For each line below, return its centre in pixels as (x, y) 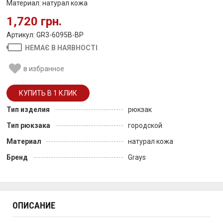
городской (145, 125)
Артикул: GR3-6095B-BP (45, 35)
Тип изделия (28, 110)
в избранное (44, 69)
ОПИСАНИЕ (34, 205)
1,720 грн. (34, 21)
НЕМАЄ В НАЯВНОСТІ (61, 48)
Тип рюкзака (28, 125)
